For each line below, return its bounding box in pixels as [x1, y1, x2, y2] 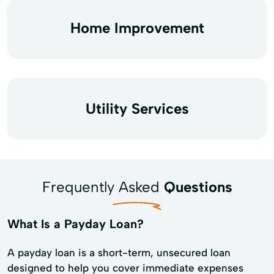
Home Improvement [70, 18, 204, 37]
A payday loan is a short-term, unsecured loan [7, 246, 231, 259]
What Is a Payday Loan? [7, 216, 144, 231]
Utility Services [85, 99, 189, 117]
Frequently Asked [42, 177, 164, 196]
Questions [163, 177, 232, 196]
